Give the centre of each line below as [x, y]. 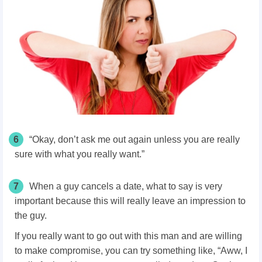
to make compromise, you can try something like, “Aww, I [131, 251]
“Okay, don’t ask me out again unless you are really [135, 140]
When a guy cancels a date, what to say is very [126, 187]
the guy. [32, 216]
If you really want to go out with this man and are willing [128, 236]
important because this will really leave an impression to [130, 201]
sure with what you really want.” [80, 154]
